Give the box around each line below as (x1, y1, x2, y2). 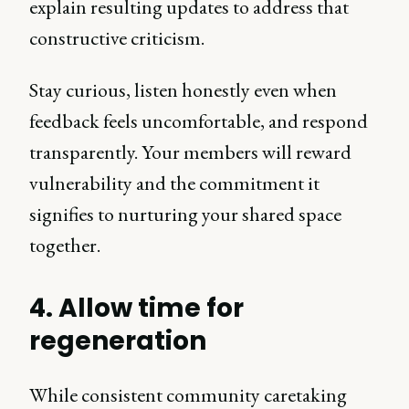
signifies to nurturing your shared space (29, 201, 341, 227)
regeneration (29, 323, 207, 359)
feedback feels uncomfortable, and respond (29, 108, 368, 134)
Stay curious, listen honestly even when (29, 77, 337, 103)
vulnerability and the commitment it (29, 170, 320, 196)
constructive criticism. (29, 25, 204, 51)
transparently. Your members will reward (29, 139, 351, 165)
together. (29, 232, 100, 258)
